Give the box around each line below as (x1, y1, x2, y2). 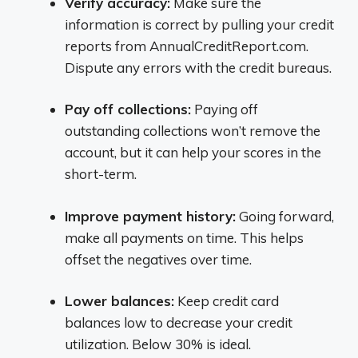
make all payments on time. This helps (65, 229, 304, 246)
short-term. (65, 165, 137, 182)
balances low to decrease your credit (65, 314, 292, 331)
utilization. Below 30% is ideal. (65, 336, 251, 352)
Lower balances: (65, 292, 174, 309)
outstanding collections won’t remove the (65, 122, 320, 139)
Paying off (191, 101, 258, 117)
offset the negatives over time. (65, 250, 252, 268)
